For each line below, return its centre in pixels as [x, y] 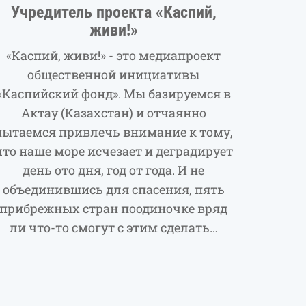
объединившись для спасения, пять [113, 190]
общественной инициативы [113, 75]
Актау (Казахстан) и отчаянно [113, 113]
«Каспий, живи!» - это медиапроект [113, 56]
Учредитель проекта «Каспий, [113, 13]
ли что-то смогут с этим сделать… [113, 228]
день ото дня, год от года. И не [113, 170]
